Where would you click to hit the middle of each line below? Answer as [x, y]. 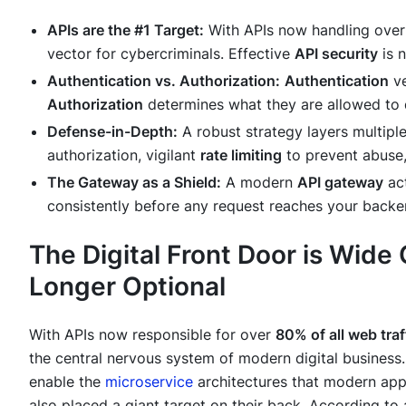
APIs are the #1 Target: [126, 29]
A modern [259, 182]
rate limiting [241, 155]
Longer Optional [127, 286]
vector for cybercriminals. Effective [171, 53]
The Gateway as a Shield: [134, 182]
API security [336, 53]
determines [186, 104]
